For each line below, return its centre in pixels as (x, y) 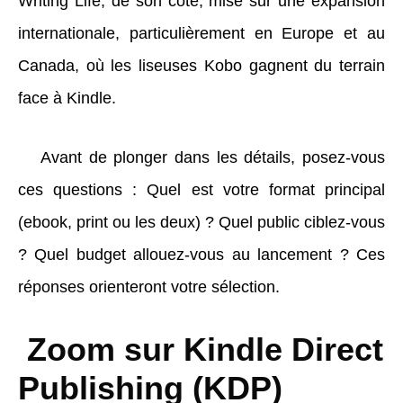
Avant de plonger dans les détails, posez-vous (213, 157)
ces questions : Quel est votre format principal (201, 189)
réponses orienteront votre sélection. (149, 287)
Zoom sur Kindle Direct (201, 349)
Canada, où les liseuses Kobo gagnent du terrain (201, 65)
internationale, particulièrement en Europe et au (201, 33)
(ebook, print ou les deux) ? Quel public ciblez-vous (201, 222)
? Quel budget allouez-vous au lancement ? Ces (201, 254)
